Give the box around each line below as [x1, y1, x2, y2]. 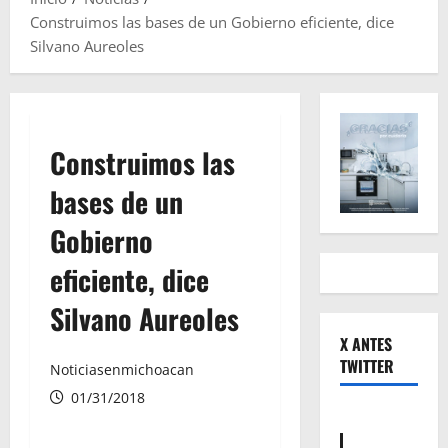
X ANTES [339, 332, 392, 357]
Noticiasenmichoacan [50, 360, 194, 380]
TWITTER [339, 354, 394, 379]
